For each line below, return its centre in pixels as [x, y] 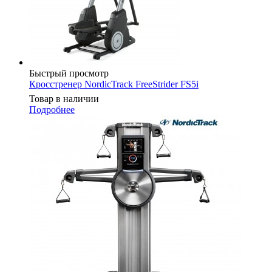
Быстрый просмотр [69, 73]
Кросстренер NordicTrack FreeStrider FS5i [114, 84]
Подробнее [52, 109]
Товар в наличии [64, 98]
